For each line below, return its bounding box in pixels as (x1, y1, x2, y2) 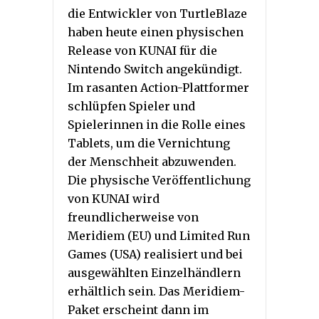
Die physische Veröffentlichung (68, 173, 251, 188)
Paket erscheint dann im (68, 303, 209, 318)
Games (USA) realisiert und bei (68, 247, 243, 262)
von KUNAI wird (68, 192, 159, 206)
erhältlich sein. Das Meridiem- (68, 284, 245, 299)
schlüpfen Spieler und (68, 99, 195, 114)
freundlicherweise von (68, 210, 199, 225)
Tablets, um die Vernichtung (68, 136, 230, 151)
